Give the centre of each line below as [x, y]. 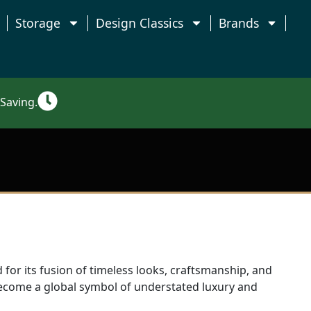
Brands [238, 23]
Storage [38, 23]
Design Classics [139, 23]
